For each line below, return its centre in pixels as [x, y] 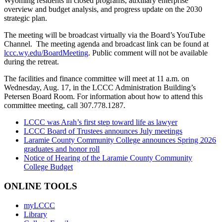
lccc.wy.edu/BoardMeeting [46, 53]
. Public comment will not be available [148, 53]
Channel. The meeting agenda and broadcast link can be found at [106, 44]
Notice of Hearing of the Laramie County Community [108, 158]
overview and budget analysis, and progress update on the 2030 [103, 9]
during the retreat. [31, 62]
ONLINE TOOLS [41, 186]
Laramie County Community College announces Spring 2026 [120, 140]
